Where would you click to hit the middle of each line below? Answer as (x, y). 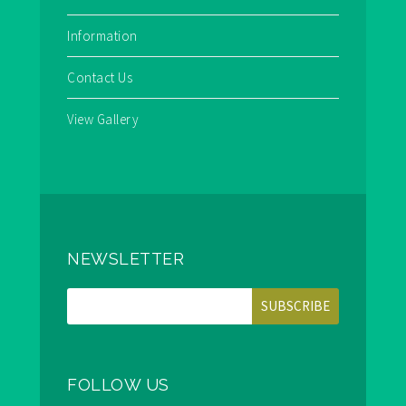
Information (102, 36)
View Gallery (103, 120)
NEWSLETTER (126, 259)
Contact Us (100, 78)
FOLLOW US (118, 385)
